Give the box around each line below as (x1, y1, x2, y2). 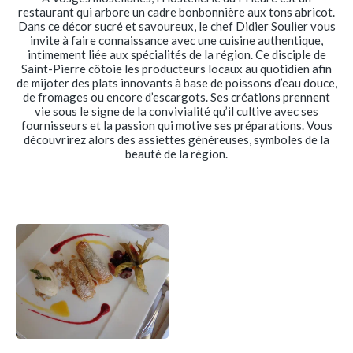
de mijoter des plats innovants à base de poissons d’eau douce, (16, 76, 337, 90)
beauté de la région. (125, 147, 228, 161)
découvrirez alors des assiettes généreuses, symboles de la (24, 132, 329, 147)
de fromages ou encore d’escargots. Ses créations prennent (23, 90, 330, 104)
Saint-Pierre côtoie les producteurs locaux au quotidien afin (21, 61, 332, 76)
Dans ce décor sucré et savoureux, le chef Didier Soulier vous (17, 19, 336, 33)
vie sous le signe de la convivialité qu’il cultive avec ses (35, 104, 318, 118)
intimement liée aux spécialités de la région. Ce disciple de (27, 47, 326, 61)
